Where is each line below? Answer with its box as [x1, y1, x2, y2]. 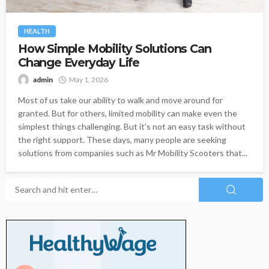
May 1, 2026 [69, 74, 108, 84]
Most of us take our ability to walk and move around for [18, 94, 223, 105]
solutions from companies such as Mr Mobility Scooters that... [18, 147, 247, 158]
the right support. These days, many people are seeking [18, 134, 226, 145]
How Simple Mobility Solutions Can [18, 41, 211, 56]
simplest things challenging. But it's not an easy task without [18, 121, 246, 131]
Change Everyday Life [18, 55, 140, 70]
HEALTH [24, 26, 50, 35]
